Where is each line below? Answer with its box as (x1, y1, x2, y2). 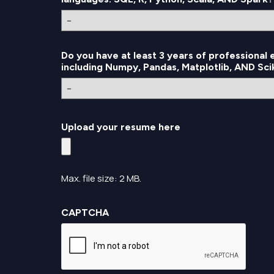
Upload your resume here (61, 121, 180, 133)
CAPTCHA (61, 207, 109, 218)
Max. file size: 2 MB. (61, 172, 141, 185)
